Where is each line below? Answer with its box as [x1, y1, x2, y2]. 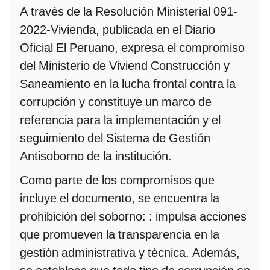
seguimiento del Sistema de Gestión [20, 130, 210, 145]
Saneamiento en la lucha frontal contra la [20, 76, 236, 91]
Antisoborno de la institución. [20, 148, 172, 163]
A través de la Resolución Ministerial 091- [20, 4, 237, 19]
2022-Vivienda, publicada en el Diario [20, 22, 215, 37]
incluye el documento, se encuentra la [20, 190, 219, 206]
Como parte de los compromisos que [20, 172, 215, 187]
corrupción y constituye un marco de [20, 94, 212, 109]
